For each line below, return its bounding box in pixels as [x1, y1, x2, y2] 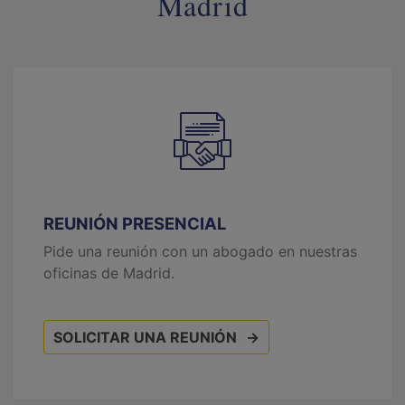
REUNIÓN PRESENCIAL [43, 212, 226, 233]
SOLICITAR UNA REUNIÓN [53, 327, 237, 346]
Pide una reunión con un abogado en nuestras [43, 241, 357, 260]
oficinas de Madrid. [43, 263, 174, 282]
